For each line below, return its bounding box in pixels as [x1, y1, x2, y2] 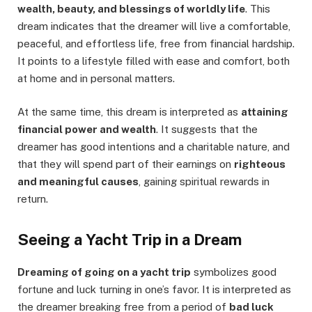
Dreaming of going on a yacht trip [17, 266, 191, 278]
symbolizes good [191, 266, 276, 278]
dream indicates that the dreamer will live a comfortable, [17, 19, 290, 32]
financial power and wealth [17, 123, 156, 135]
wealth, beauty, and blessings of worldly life [17, 2, 245, 15]
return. [17, 192, 48, 205]
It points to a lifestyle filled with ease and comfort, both [17, 54, 290, 67]
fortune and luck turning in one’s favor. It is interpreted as [17, 283, 291, 295]
